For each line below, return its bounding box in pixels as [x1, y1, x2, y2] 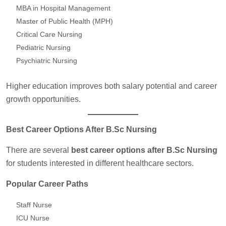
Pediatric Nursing [16, 43, 71, 52]
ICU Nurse [16, 214, 49, 222]
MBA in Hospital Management [16, 4, 110, 13]
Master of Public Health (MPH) [16, 17, 113, 26]
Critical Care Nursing [16, 30, 82, 39]
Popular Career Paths [6, 180, 88, 189]
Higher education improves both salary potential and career [6, 82, 217, 91]
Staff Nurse [16, 201, 52, 209]
